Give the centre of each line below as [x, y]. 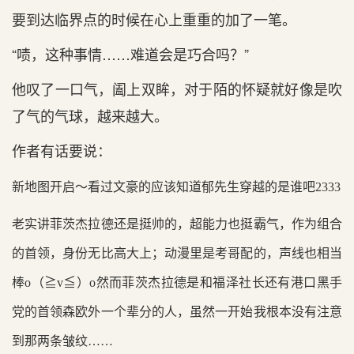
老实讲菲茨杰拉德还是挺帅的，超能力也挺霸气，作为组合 [177, 224]
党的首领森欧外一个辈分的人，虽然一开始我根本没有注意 [177, 312]
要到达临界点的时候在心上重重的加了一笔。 [154, 19]
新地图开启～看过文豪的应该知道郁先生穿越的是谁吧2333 [176, 187]
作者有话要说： [62, 150]
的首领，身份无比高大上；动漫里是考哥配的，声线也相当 [177, 253]
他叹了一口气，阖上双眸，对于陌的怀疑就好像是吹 [177, 88]
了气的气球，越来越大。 [90, 115]
